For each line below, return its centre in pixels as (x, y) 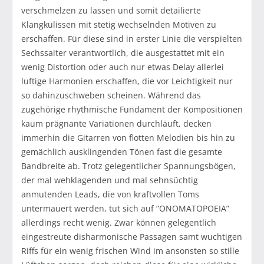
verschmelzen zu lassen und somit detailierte (111, 11)
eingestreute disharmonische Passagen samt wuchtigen (132, 237)
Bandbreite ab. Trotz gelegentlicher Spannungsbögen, (128, 166)
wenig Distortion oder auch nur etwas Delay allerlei (123, 67)
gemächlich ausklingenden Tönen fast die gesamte (122, 152)
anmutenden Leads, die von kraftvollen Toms (110, 194)
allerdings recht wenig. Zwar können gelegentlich (119, 223)
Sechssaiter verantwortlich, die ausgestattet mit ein (123, 53)
